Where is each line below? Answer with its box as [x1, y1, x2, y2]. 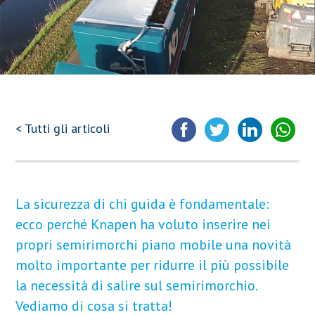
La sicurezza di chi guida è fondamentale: [15, 194, 270, 213]
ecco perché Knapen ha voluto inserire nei [15, 214, 271, 233]
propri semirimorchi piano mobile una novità [15, 235, 292, 254]
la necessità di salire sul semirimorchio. [15, 276, 257, 295]
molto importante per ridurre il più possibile [15, 255, 290, 274]
